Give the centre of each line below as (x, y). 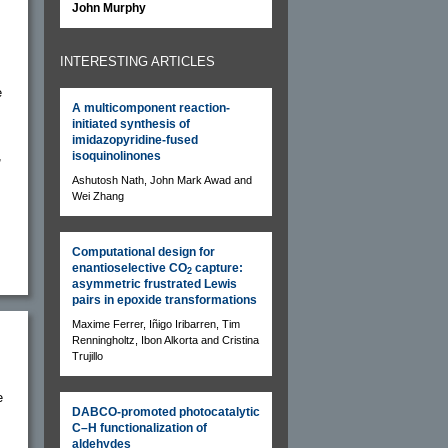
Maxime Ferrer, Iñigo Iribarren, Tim (156, 323)
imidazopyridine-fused (135, 139)
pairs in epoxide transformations (164, 299)
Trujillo (87, 355)
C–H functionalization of (139, 427)
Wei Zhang (98, 195)
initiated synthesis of (131, 123)
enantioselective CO (129, 267)
